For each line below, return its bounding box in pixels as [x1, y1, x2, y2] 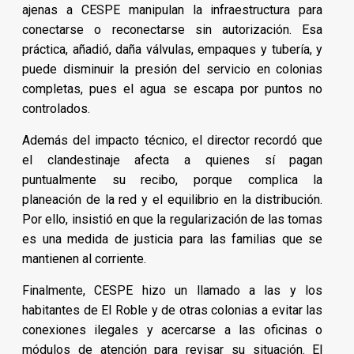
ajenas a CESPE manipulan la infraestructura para [22, 2, 323, 18]
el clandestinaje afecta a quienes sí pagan [22, 153, 323, 168]
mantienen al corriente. [22, 251, 146, 267]
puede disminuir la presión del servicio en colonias [22, 62, 323, 77]
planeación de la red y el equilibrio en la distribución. [22, 192, 323, 208]
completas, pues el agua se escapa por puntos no [22, 81, 323, 97]
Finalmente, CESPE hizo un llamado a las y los [22, 283, 323, 299]
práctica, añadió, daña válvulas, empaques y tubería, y [22, 42, 323, 58]
